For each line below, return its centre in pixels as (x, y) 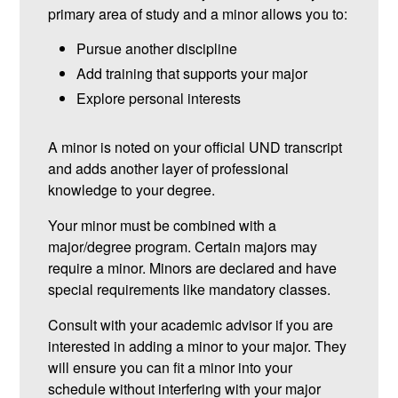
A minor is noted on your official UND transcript (195, 147)
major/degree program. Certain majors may (183, 247)
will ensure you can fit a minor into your (171, 368)
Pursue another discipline (157, 49)
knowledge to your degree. (132, 190)
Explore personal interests (159, 99)
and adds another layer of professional (169, 169)
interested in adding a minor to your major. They (198, 346)
